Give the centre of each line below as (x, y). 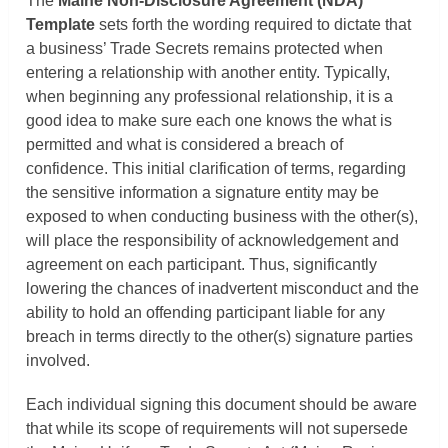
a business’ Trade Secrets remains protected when (205, 48)
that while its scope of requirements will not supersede (217, 428)
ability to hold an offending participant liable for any (206, 312)
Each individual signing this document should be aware (222, 404)
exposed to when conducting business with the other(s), (222, 216)
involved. (58, 360)
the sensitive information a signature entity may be (203, 192)
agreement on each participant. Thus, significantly (202, 264)
